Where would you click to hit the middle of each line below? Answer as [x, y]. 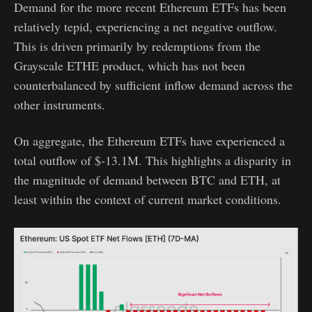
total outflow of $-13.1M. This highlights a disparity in [153, 161]
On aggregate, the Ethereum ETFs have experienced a [149, 141]
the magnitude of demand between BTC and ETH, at [147, 180]
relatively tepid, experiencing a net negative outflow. [146, 27]
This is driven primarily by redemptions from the [137, 46]
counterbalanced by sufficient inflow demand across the [153, 85]
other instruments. [60, 105]
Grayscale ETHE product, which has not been [130, 66]
